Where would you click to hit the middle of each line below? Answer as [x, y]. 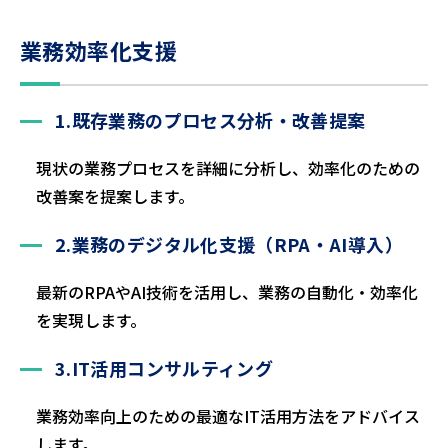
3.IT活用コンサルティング [164, 368]
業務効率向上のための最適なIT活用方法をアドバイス [228, 416]
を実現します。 [91, 320]
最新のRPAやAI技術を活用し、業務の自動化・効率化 [227, 292]
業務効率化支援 [99, 50]
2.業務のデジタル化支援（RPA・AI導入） [229, 244]
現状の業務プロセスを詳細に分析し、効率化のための [228, 168]
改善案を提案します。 [115, 196]
